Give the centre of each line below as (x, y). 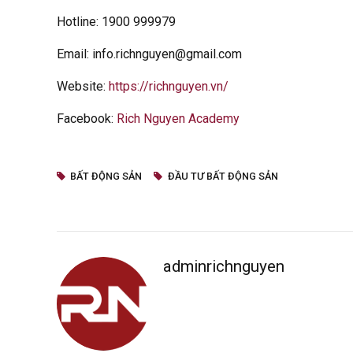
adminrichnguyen (223, 266)
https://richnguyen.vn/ (169, 86)
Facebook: (87, 118)
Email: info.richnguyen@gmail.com (149, 54)
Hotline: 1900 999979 (116, 21)
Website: (83, 86)
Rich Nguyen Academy (178, 118)
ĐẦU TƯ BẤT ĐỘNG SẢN (223, 176)
